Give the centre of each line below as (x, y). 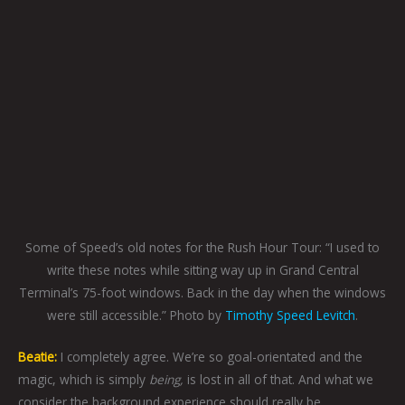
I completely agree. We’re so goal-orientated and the (210, 356)
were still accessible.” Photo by (136, 316)
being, (166, 379)
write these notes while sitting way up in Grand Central (202, 270)
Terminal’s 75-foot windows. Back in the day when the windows (202, 293)
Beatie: (38, 356)
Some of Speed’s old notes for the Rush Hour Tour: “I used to (202, 248)
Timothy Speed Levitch (290, 316)
